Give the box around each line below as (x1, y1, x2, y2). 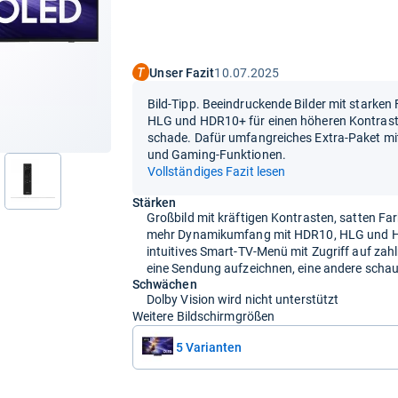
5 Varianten (175, 339, 242, 354)
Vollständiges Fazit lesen (147, 163, 286, 179)
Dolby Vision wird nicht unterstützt (146, 291, 339, 306)
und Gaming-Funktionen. (147, 147, 286, 162)
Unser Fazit (149, 66, 215, 81)
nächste (88, 179, 133, 195)
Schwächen (131, 276, 197, 291)
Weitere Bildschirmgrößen (131, 308, 275, 323)
